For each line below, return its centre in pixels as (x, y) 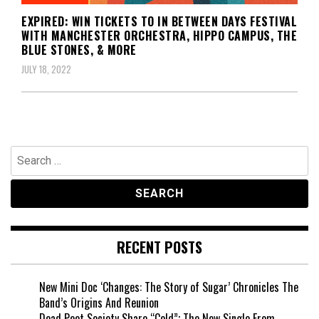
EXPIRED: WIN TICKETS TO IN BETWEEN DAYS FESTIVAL (159, 21)
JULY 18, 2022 (46, 69)
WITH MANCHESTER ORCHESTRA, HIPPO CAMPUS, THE (159, 35)
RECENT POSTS (159, 247)
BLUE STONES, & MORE (79, 49)
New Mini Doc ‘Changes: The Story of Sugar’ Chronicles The (169, 287)
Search (25, 153)
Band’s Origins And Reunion (99, 302)
